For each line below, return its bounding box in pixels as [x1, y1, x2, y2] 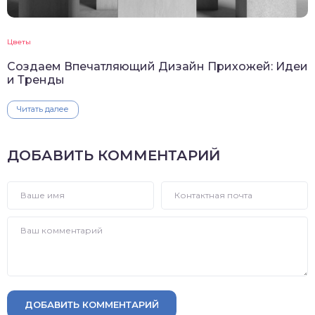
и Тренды [7, 73, 65, 87]
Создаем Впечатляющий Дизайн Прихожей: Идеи [7, 60, 308, 74]
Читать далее [17, 104, 69, 115]
